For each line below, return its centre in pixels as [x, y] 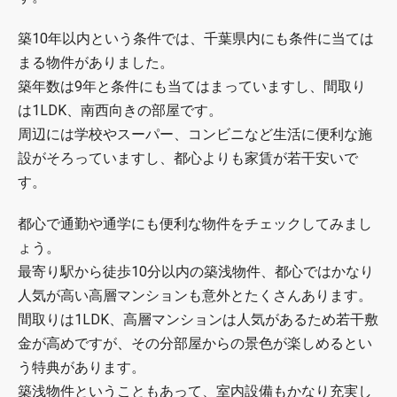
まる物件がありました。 [96, 62]
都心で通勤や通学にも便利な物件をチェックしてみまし [195, 223]
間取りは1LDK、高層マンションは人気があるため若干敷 [198, 319]
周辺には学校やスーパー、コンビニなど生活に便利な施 [195, 134]
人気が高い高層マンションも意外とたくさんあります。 [195, 295]
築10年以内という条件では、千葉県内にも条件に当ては [196, 38]
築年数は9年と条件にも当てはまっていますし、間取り [192, 86]
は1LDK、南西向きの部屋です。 [120, 110]
